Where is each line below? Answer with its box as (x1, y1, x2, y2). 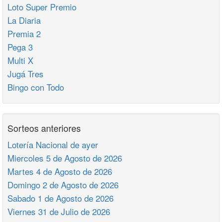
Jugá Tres (7, 67, 44, 80)
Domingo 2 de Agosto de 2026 (7, 178, 118, 191)
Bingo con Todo (7, 81, 64, 93)
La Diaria (7, 14, 41, 26)
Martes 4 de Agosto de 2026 (7, 165, 112, 177)
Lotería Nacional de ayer (7, 138, 98, 151)
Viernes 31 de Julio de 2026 (7, 205, 110, 218)
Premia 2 (7, 27, 41, 40)
